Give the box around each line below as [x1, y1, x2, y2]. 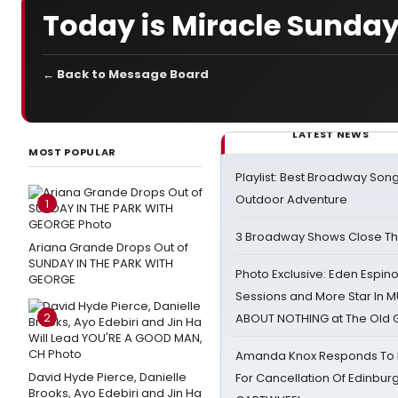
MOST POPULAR [28, 145, 116, 159]
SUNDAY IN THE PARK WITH [28, 255, 173, 272]
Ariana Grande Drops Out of [28, 239, 188, 256]
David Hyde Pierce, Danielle [28, 369, 187, 386]
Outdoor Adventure [235, 191, 347, 208]
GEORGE [28, 271, 76, 288]
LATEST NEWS [292, 127, 370, 141]
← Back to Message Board [43, 66, 209, 83]
